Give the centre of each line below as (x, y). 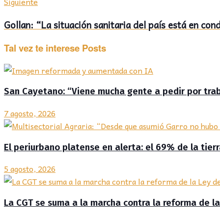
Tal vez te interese (42, 48)
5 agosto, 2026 (30, 169)
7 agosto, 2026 (30, 113)
